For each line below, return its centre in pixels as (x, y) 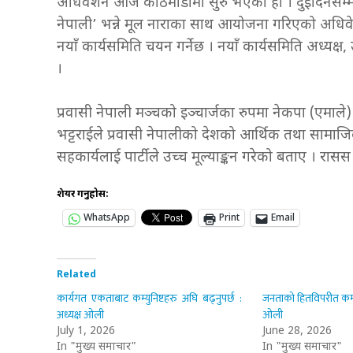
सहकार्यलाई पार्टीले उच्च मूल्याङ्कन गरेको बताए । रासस (204, 158)
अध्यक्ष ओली (80, 315)
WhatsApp (107, 219)
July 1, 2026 (86, 332)
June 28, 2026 (297, 332)
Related (76, 275)
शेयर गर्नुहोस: (83, 195)
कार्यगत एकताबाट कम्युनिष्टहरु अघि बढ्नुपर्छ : (149, 299)
